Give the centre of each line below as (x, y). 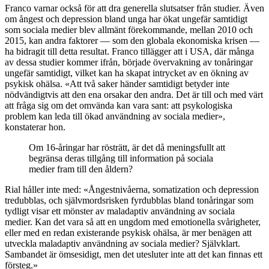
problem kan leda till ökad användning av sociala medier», (115, 116)
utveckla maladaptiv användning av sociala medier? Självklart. (122, 244)
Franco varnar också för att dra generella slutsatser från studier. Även (134, 8)
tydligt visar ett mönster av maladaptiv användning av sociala (120, 211)
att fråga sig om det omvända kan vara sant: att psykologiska (119, 106)
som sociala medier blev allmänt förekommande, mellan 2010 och (129, 30)
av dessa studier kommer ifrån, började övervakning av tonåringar (129, 62)
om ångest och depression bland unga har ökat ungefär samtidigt (126, 19)
